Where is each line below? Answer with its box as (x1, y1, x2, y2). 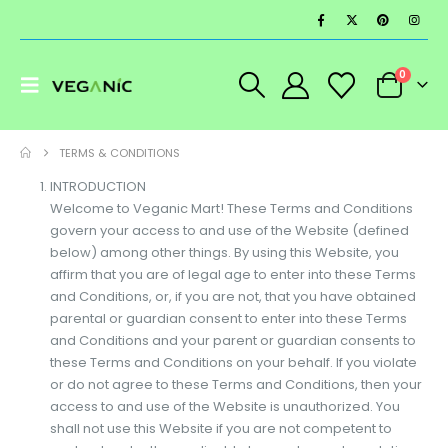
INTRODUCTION (49, 177, 146, 196)
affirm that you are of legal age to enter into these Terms (49, 265, 416, 284)
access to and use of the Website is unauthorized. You (49, 397, 400, 416)
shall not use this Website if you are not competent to (49, 419, 392, 438)
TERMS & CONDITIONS (59, 145, 181, 161)
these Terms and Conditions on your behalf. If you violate (49, 353, 417, 372)
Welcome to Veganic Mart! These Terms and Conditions (49, 199, 413, 218)
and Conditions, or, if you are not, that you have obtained (49, 287, 416, 306)
